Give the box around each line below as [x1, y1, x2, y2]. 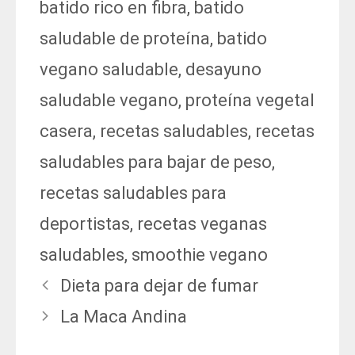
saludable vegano [40, 90, 178, 111]
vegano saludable [40, 59, 178, 80]
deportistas [40, 214, 130, 235]
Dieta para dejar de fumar [60, 276, 259, 296]
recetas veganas [137, 214, 267, 235]
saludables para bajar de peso [40, 152, 272, 173]
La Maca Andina [60, 307, 188, 327]
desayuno [185, 59, 261, 80]
